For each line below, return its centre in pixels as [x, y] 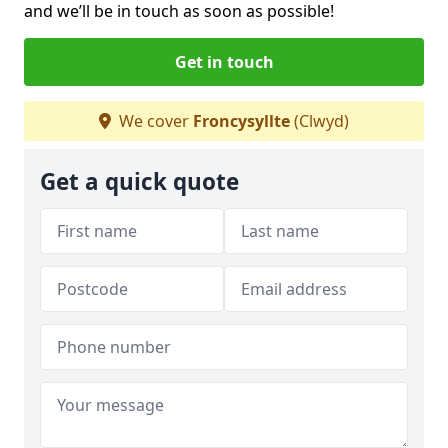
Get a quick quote [139, 181]
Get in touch [224, 61]
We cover [154, 120]
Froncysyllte [241, 120]
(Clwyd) [319, 120]
